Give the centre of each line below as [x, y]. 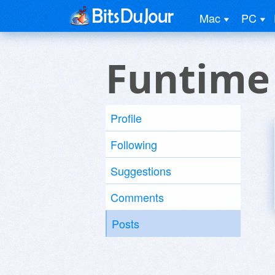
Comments [137, 197]
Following [134, 144]
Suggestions [141, 171]
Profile [126, 118]
